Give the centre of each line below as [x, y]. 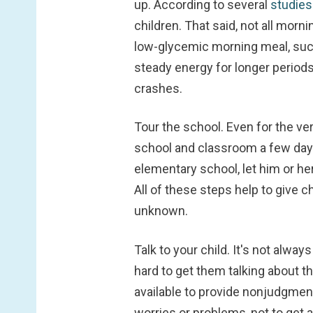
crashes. [158, 89]
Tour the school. [180, 127]
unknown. [161, 211]
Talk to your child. [183, 249]
